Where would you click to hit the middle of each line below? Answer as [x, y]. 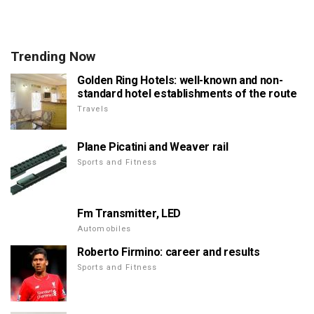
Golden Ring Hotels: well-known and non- [180, 81]
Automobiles [104, 229]
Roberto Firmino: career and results [169, 252]
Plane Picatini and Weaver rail [153, 147]
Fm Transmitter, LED [129, 214]
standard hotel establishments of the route [187, 94]
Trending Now [53, 57]
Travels [93, 109]
